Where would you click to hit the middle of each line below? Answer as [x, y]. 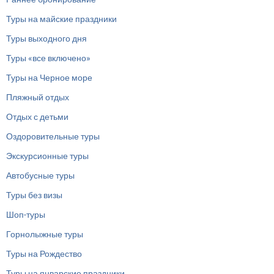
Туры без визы [34, 195]
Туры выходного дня [46, 39]
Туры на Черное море [49, 78]
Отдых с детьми [37, 117]
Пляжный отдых [38, 97]
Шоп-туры [26, 215]
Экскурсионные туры [47, 156]
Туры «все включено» [48, 58]
